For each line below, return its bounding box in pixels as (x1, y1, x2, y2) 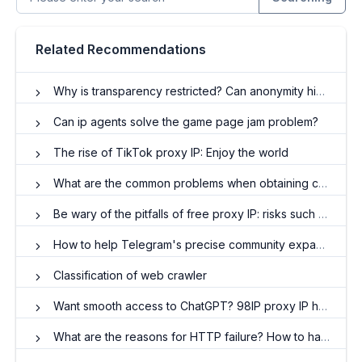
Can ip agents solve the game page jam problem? (53, 115, 318, 129)
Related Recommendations (36, 41, 206, 58)
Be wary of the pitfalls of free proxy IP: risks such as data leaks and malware (53, 207, 318, 221)
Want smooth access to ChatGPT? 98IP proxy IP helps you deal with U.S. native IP (53, 299, 318, 314)
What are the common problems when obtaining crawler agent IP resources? (53, 176, 318, 191)
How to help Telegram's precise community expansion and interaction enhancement (53, 238, 316, 252)
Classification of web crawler (53, 268, 207, 283)
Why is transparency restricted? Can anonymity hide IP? (53, 84, 316, 99)
